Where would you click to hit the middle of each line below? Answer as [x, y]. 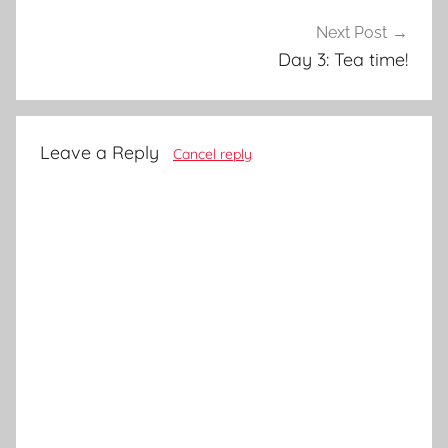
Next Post [351, 33]
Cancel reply [212, 153]
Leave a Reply [99, 152]
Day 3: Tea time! [343, 60]
